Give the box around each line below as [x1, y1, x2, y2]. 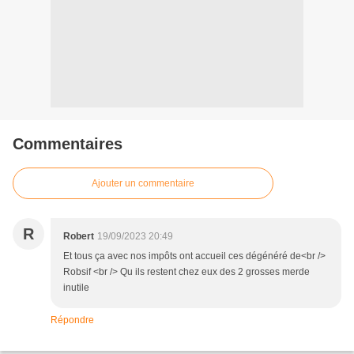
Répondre [51, 314, 94, 326]
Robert [63, 231, 94, 243]
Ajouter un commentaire [92, 178, 194, 190]
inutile [63, 282, 89, 294]
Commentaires [13, 135, 122, 153]
